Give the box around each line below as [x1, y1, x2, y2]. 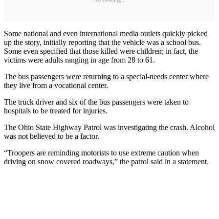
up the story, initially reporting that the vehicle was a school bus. [4, 38, 201, 47]
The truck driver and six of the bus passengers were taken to [4, 98, 189, 107]
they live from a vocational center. [4, 81, 108, 90]
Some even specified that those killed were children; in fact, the [4, 47, 198, 56]
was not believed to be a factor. [4, 132, 99, 141]
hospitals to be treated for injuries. [4, 107, 108, 115]
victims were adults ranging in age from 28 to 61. [4, 56, 155, 65]
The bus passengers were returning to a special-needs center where [4, 72, 209, 81]
